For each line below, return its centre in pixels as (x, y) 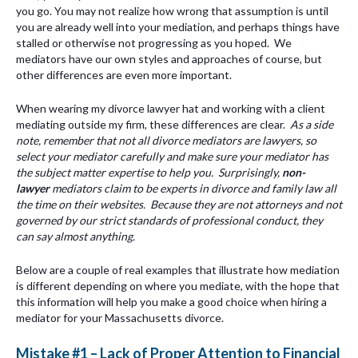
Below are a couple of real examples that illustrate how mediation (178, 270)
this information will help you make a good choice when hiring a (171, 302)
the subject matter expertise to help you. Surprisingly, (149, 172)
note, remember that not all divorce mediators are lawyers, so (166, 140)
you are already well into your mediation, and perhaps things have (178, 26)
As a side (312, 124)
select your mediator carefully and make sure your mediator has (172, 156)
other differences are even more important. (124, 74)
